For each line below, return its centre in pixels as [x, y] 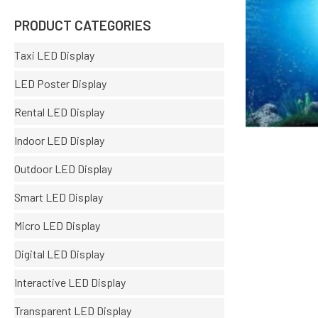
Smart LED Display [59, 197]
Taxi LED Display [54, 55]
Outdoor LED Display [63, 169]
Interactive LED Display [70, 283]
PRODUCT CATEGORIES [83, 25]
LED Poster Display [60, 84]
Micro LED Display [57, 226]
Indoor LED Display [59, 141]
